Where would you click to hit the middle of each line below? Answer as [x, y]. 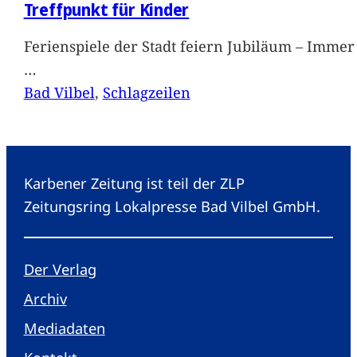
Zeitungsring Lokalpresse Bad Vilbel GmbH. [172, 206]
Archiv [45, 298]
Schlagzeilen [146, 92]
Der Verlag [60, 269]
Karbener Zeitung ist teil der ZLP [134, 182]
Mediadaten [64, 328]
